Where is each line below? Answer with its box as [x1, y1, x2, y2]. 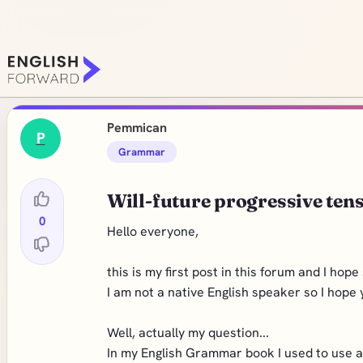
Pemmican [106, 119, 167, 136]
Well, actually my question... [106, 324, 269, 341]
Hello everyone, [106, 223, 199, 240]
